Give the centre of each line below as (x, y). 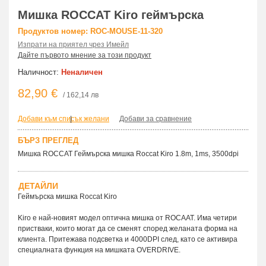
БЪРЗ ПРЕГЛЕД (48, 140)
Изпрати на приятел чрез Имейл (73, 44)
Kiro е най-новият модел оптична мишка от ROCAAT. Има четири (127, 218)
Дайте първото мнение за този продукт (85, 55)
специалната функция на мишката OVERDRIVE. (99, 250)
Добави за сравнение (156, 118)
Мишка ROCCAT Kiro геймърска (111, 15)
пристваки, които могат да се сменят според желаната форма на (128, 228)
